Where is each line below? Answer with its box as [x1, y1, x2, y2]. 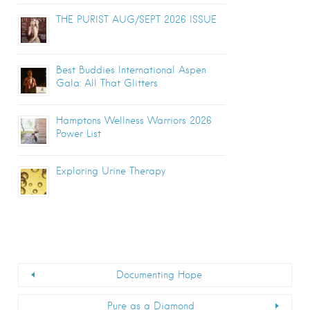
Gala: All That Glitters [56, 77, 158, 89]
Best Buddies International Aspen [56, 64, 206, 75]
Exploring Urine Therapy [56, 165, 165, 176]
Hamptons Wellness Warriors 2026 [56, 115, 212, 126]
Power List [56, 128, 101, 139]
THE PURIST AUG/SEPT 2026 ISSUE [56, 14, 217, 25]
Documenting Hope [116, 268, 202, 280]
